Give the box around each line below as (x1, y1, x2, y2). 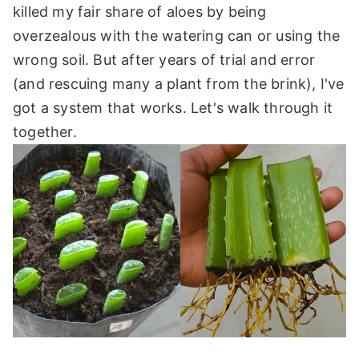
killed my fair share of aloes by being (13, 3, 267, 20)
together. (13, 123, 77, 140)
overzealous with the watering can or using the (13, 27, 341, 44)
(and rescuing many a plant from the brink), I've (13, 75, 345, 92)
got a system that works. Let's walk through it (13, 99, 333, 116)
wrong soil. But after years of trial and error (13, 51, 316, 68)
